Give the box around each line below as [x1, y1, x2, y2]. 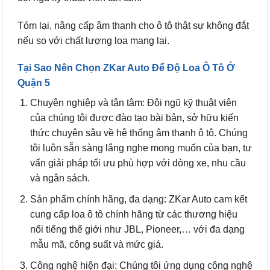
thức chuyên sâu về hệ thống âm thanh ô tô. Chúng [30, 128, 248, 139]
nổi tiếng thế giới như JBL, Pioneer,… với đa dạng [30, 224, 245, 234]
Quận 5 [17, 78, 50, 89]
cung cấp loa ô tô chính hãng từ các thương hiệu [30, 209, 237, 219]
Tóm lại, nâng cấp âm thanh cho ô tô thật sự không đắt [17, 20, 249, 31]
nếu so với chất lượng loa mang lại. [17, 35, 169, 46]
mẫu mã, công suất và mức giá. [30, 239, 163, 250]
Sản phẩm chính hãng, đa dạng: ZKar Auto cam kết [30, 193, 247, 204]
